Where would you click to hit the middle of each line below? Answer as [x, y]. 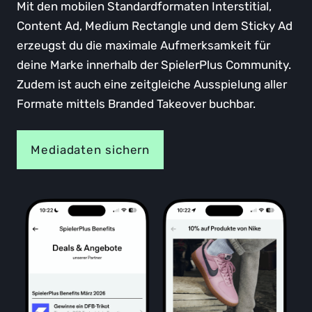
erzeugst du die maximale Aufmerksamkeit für [143, 45]
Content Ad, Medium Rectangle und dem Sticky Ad [155, 25]
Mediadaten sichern [91, 149]
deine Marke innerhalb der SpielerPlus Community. [154, 64]
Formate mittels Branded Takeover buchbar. [136, 103]
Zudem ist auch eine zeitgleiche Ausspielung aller [152, 84]
